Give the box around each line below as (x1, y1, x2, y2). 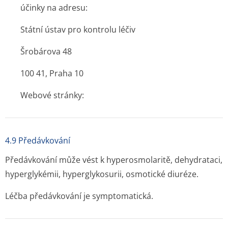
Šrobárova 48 (20, 46, 72, 57)
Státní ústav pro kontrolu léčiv (20, 24, 135, 35)
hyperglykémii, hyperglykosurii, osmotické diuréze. (5, 168, 198, 180)
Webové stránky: (20, 90, 84, 101)
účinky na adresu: (20, 2, 88, 13)
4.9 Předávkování (5, 135, 70, 146)
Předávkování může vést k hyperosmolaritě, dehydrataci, (5, 154, 222, 165)
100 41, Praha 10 (20, 68, 83, 79)
